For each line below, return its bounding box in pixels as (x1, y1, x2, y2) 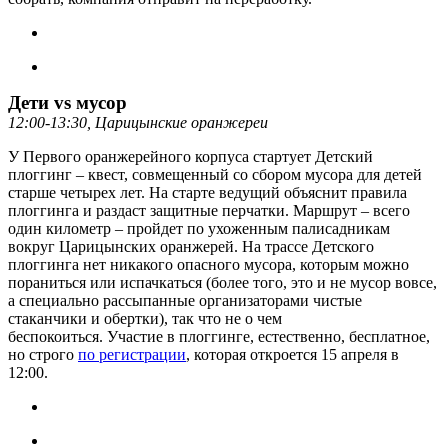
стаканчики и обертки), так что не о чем (8, 309, 282, 327)
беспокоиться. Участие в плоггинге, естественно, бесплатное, (8, 327, 430, 345)
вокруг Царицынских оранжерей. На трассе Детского (8, 237, 374, 255)
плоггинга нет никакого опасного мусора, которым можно (8, 255, 409, 273)
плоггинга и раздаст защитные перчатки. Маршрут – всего (8, 201, 410, 219)
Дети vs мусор (8, 91, 127, 113)
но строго (8, 345, 78, 363)
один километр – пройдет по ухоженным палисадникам (8, 219, 390, 237)
